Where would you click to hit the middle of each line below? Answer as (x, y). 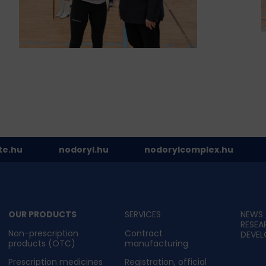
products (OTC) (42, 244)
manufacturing (156, 244)
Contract (143, 234)
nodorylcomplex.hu (189, 150)
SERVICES (142, 215)
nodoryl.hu (83, 150)
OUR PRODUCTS (43, 215)
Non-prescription (44, 234)
